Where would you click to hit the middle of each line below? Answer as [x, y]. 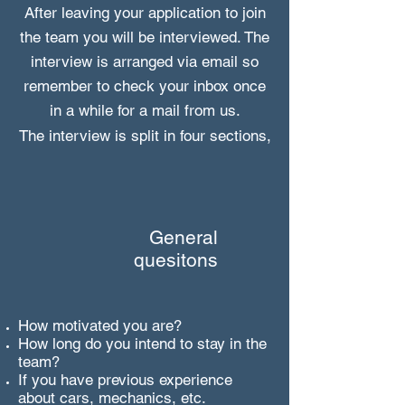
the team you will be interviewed [128, 37]
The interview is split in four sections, [145, 136]
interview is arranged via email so [145, 61]
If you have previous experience [125, 380]
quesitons [176, 260]
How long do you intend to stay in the [142, 344]
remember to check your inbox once [145, 86]
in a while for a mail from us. [145, 110]
